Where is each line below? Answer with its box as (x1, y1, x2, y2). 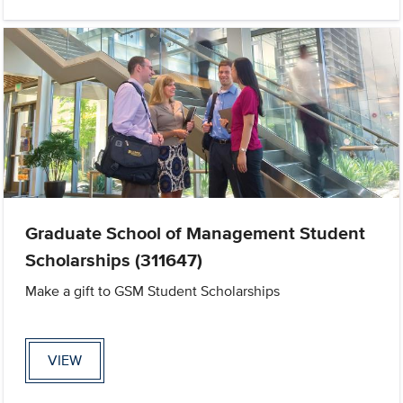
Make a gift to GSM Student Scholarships (25, 280, 281, 301)
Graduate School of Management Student (25, 219, 366, 246)
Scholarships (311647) (25, 246, 203, 273)
